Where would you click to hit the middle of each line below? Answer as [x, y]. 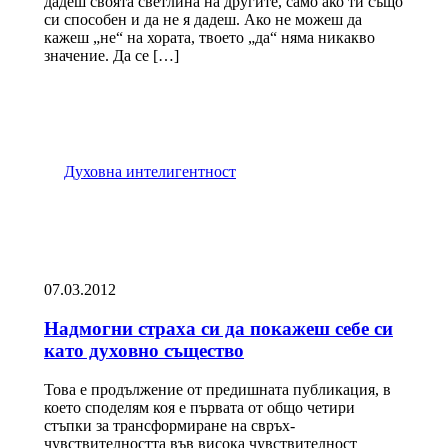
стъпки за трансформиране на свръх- [169, 425]
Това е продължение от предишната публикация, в [217, 389]
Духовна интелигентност [150, 172]
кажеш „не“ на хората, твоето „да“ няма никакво [209, 38]
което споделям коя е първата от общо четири [199, 407]
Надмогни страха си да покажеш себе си [218, 328]
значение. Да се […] [111, 56]
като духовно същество [144, 350]
